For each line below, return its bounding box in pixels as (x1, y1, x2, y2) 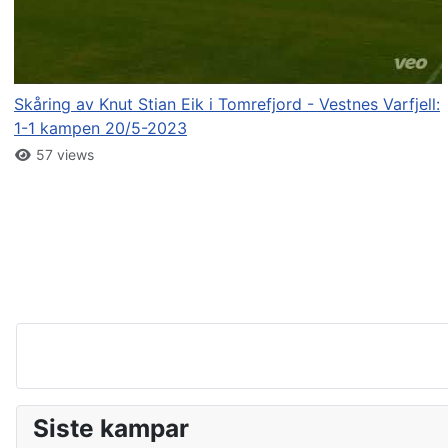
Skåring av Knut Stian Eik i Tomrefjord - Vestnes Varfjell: (14, 93, 440, 114)
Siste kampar (33, 412, 189, 443)
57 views (31, 145, 94, 163)
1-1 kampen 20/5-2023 (14, 117, 187, 138)
